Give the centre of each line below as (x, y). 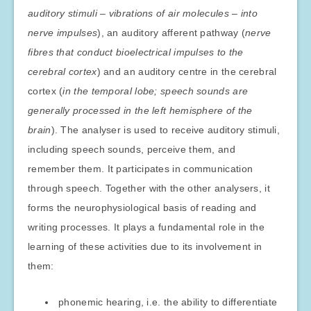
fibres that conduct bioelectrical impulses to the (136, 52)
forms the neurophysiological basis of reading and (142, 208)
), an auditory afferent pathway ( (171, 33)
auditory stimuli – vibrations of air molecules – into (143, 13)
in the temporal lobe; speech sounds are (155, 91)
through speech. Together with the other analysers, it (149, 188)
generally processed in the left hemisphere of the (140, 110)
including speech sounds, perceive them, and (132, 149)
